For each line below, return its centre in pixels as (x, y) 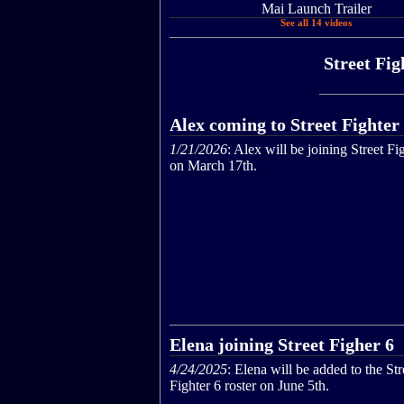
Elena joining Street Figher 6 (282, 345)
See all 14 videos (316, 23)
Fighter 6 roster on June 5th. (249, 386)
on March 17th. (213, 166)
